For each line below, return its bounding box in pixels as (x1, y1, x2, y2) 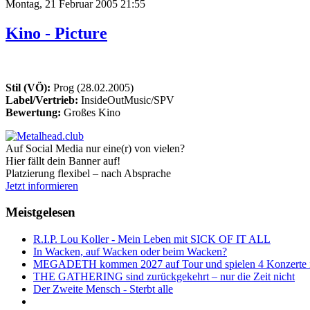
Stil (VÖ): (6, 81, 51, 93)
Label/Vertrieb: (6, 93, 78, 106)
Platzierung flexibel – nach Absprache (6, 167, 171, 179)
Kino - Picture (6, 24, 107, 42)
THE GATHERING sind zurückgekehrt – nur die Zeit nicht (33, 271, 295, 282)
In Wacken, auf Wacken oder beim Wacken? (33, 246, 227, 257)
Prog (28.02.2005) (51, 81, 134, 93)
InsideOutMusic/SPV (78, 93, 174, 106)
